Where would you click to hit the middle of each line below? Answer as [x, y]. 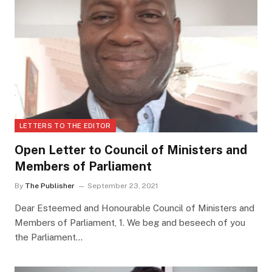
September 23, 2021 [122, 185]
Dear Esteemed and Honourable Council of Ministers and [134, 208]
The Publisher [49, 185]
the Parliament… [48, 237]
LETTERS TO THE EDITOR [65, 125]
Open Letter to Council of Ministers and [131, 150]
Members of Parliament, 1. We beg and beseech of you [130, 222]
